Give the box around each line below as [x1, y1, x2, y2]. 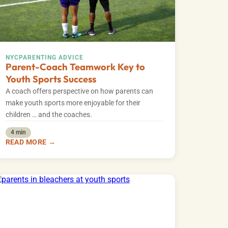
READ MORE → [5, 137, 56, 146]
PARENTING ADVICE [18, 54, 83, 62]
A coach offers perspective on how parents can [5, 87, 153, 96]
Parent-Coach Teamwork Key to [5, 61, 145, 73]
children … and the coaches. [5, 110, 92, 120]
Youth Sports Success [5, 73, 96, 85]
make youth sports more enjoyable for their [5, 99, 140, 108]
